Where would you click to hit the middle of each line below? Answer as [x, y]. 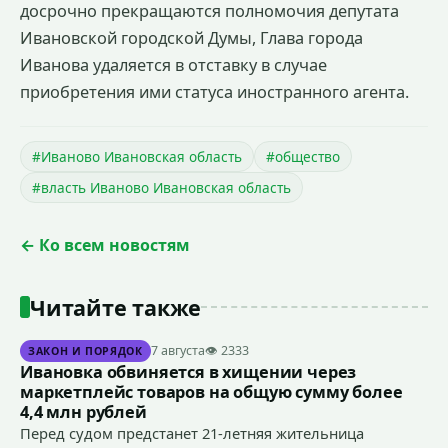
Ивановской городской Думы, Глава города [191, 37]
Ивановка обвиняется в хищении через [188, 371]
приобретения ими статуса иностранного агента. [214, 91]
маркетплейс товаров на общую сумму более [211, 391]
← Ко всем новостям [105, 244]
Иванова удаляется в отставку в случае [173, 64]
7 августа [177, 351]
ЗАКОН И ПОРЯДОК [85, 350]
